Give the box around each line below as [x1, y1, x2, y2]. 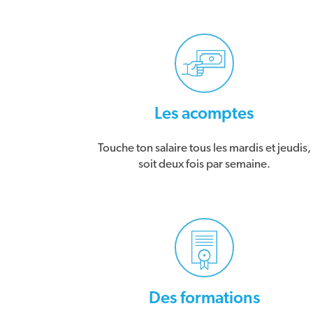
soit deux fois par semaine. [138, 157, 270, 170]
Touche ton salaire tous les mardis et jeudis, [97, 141, 311, 154]
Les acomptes [154, 105, 254, 122]
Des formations [148, 289, 260, 307]
